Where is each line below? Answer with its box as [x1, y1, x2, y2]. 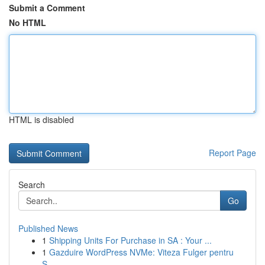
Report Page [209, 147, 256, 159]
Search [18, 179, 45, 190]
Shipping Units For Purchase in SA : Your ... [49, 234, 212, 246]
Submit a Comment [9, 2, 85, 14]
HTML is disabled [9, 114, 74, 125]
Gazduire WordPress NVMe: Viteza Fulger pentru [49, 246, 234, 258]
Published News [18, 222, 78, 234]
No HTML [9, 17, 46, 28]
